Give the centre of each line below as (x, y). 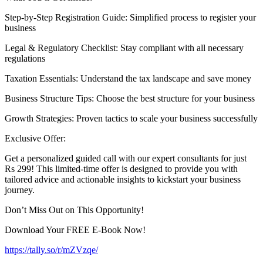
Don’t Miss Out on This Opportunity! (74, 210)
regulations (25, 58)
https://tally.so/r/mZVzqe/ (51, 249)
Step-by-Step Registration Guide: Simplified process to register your (130, 17)
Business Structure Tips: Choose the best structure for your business (130, 98)
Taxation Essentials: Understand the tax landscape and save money (128, 78)
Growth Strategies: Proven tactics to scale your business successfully (131, 118)
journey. (20, 190)
